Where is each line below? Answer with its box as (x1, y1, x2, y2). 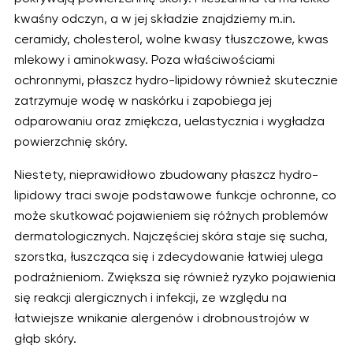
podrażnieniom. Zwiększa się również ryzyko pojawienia (14, 271, 336, 285)
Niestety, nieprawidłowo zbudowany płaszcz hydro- (14, 169, 318, 183)
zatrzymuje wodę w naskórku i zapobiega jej (14, 94, 272, 108)
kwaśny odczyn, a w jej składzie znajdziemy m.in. (14, 12, 295, 26)
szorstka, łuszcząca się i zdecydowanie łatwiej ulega (14, 251, 323, 265)
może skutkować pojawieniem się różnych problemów (14, 210, 329, 224)
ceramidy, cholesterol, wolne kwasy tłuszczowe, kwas (14, 32, 329, 46)
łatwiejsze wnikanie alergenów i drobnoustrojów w (14, 312, 310, 326)
